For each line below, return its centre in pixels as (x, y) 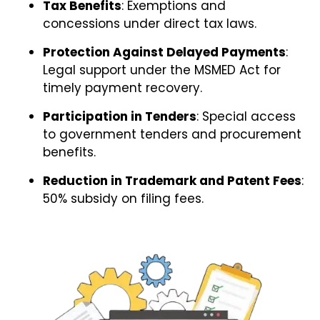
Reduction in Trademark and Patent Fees (172, 180)
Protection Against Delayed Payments (164, 52)
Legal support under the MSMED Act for (162, 70)
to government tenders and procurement (172, 134)
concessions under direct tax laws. (150, 23)
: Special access (246, 116)
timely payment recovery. (122, 87)
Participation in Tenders (120, 116)
